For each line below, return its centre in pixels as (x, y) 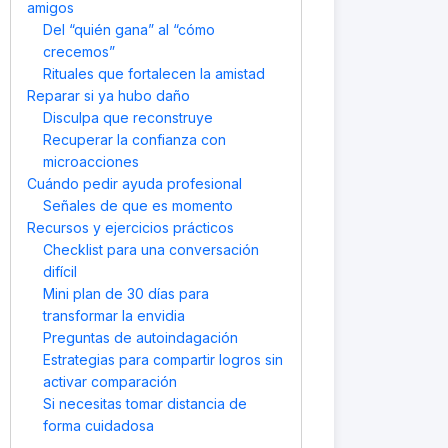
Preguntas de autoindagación (140, 337)
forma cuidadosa (98, 425)
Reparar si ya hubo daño (108, 95)
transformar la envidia (114, 315)
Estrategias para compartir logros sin (163, 359)
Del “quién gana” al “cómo (129, 29)
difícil (60, 271)
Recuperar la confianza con (134, 139)
